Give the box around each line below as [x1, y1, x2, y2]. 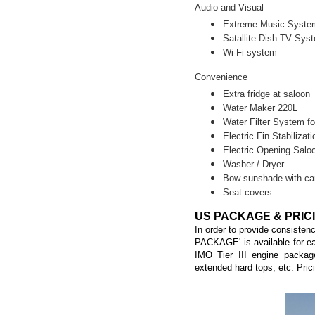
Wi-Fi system [223, 47, 277, 58]
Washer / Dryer [223, 159, 284, 169]
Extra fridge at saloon [223, 89, 310, 99]
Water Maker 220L [223, 103, 297, 113]
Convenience [195, 72, 247, 82]
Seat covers [223, 187, 272, 198]
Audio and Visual [195, 2, 264, 13]
